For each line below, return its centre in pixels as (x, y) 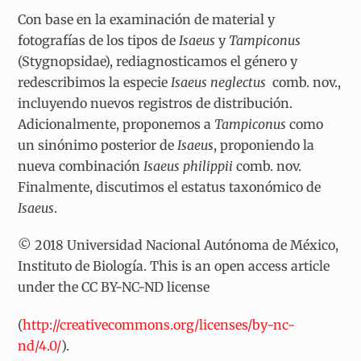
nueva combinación (81, 166)
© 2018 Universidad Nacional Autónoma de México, (178, 245)
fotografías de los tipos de (99, 40)
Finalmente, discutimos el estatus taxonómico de (170, 187)
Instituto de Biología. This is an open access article (174, 266)
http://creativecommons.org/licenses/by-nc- (159, 325)
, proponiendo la (264, 145)
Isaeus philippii (189, 166)
